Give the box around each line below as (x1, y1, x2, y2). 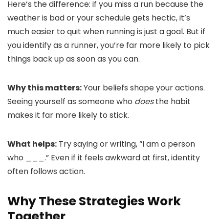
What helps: (7, 138, 57, 150)
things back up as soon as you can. (7, 53, 140, 65)
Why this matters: (7, 82, 82, 93)
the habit (153, 96, 191, 107)
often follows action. (7, 166, 85, 177)
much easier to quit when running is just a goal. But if (7, 26, 205, 37)
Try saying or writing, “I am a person (57, 138, 195, 150)
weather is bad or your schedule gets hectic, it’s (7, 12, 190, 23)
